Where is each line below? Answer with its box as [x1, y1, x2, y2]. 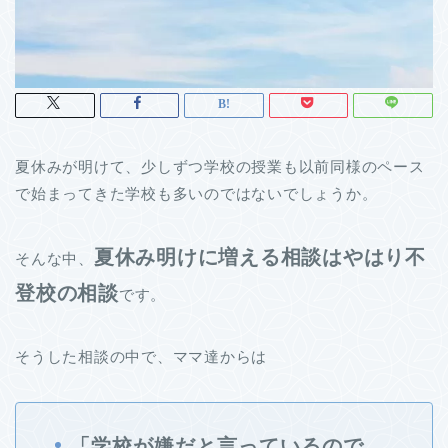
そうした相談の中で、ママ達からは [15, 348, 268, 366]
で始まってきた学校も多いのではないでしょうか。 [15, 185, 378, 203]
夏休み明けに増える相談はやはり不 [93, 246, 426, 269]
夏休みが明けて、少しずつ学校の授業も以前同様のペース [15, 158, 425, 176]
